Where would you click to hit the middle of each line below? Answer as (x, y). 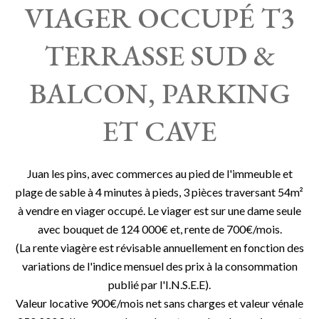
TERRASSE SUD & (159, 56)
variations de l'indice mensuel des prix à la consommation (159, 266)
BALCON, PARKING (159, 93)
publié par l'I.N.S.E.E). (159, 284)
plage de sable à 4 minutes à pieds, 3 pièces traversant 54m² (159, 192)
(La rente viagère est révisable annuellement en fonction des (159, 247)
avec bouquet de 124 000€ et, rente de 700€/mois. (159, 229)
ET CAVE (159, 131)
